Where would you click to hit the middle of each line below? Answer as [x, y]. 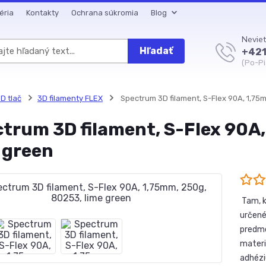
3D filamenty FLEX [70, 98]
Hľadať [156, 51]
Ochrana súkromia [105, 13]
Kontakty [42, 13]
